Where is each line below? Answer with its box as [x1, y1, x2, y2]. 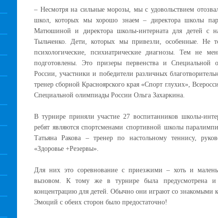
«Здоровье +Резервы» [34, 145, 97, 152]
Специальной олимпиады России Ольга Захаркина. [34, 91, 185, 99]
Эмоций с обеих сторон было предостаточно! [34, 199, 167, 206]
